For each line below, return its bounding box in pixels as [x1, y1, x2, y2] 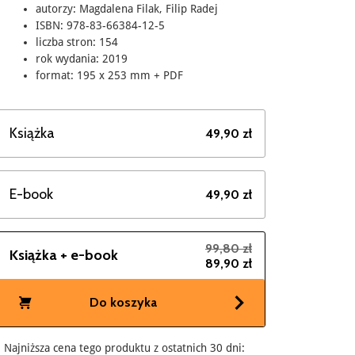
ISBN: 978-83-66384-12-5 [36, 19, 165, 32]
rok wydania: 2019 [36, 52, 128, 66]
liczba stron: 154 [36, 36, 118, 49]
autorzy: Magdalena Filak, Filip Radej [36, 2, 218, 16]
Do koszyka [89, 295, 157, 311]
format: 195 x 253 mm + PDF [36, 69, 183, 82]
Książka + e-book [10, 246, 118, 265]
